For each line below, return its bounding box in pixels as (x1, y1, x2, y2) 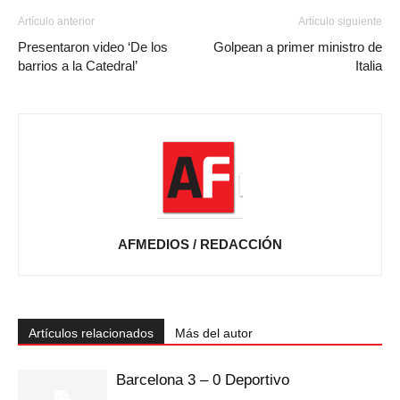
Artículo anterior (18, 15, 95, 28)
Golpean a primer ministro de (213, 39, 382, 54)
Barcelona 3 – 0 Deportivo (116, 371, 289, 388)
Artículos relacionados (29, 326, 154, 340)
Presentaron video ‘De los (18, 39, 168, 54)
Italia (355, 58, 382, 73)
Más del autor (175, 326, 253, 340)
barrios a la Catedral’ (18, 58, 137, 73)
